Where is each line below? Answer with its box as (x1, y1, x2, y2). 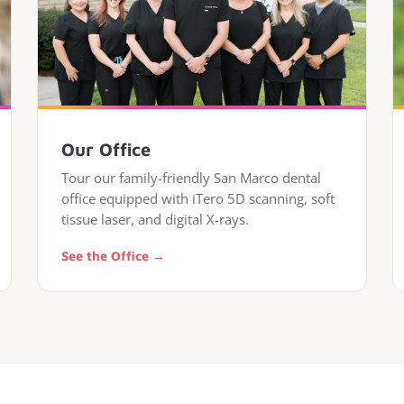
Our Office (61, 139, 151, 160)
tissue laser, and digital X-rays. (61, 210, 250, 228)
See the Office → (61, 248, 166, 263)
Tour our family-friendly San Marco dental (61, 169, 322, 187)
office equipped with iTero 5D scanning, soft (61, 189, 335, 207)
